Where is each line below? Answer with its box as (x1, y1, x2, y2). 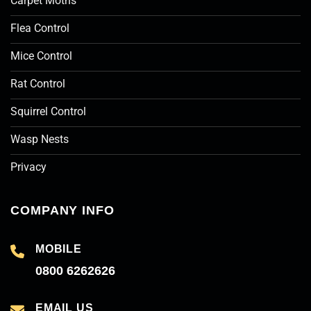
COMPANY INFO (10, 203, 115, 218)
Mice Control (10, 49, 72, 63)
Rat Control (10, 77, 65, 91)
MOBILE (35, 243, 82, 255)
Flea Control (10, 22, 69, 35)
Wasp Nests (10, 133, 69, 146)
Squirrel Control (10, 105, 86, 119)
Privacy (10, 160, 47, 174)
